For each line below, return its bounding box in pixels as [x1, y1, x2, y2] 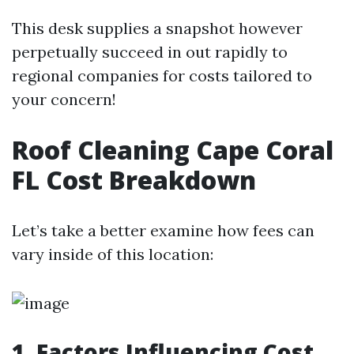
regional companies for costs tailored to [12, 66, 312, 85]
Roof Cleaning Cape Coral [12, 133, 333, 167]
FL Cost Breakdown [12, 163, 256, 197]
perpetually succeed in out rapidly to [12, 42, 288, 62]
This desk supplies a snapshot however [12, 18, 303, 38]
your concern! [12, 89, 116, 109]
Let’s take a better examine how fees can [12, 220, 314, 240]
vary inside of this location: [12, 244, 213, 264]
